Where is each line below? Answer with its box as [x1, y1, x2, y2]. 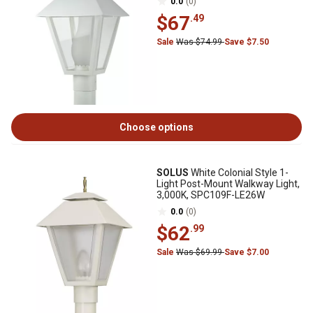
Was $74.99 [176, 37, 224, 47]
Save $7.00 [224, 247, 269, 257]
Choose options [119, 122, 194, 133]
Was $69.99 [176, 247, 224, 257]
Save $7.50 [224, 37, 269, 47]
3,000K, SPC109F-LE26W [156, 189, 265, 201]
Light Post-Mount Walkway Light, [156, 178, 300, 189]
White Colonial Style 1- [189, 167, 289, 178]
